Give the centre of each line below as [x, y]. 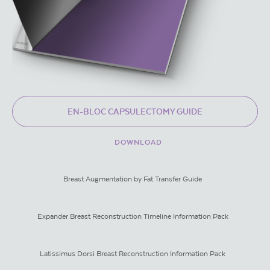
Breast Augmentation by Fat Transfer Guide [133, 179]
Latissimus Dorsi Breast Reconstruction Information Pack [133, 253]
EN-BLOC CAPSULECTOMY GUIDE [135, 111]
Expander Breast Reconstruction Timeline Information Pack [133, 216]
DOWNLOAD [138, 142]
